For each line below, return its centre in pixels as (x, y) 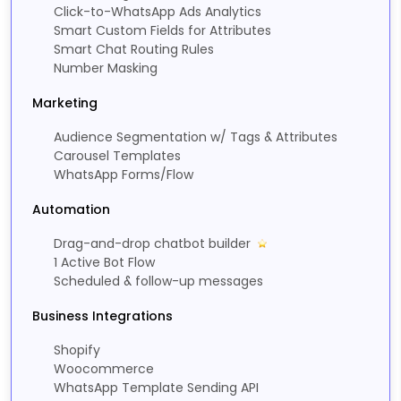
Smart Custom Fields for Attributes (162, 31)
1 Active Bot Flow (104, 263)
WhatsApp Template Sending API (156, 388)
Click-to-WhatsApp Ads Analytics (158, 12)
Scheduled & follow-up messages (158, 282)
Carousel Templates (117, 156)
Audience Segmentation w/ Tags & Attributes (196, 137)
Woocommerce (104, 369)
